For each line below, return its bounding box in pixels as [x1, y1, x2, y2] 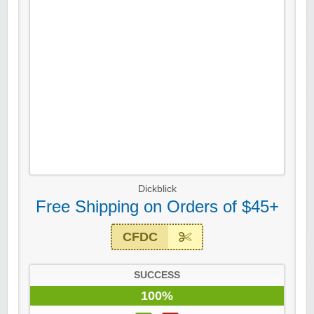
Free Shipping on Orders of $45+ [35, 197, 279, 217]
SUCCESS [134, 270, 180, 281]
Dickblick [137, 184, 177, 195]
